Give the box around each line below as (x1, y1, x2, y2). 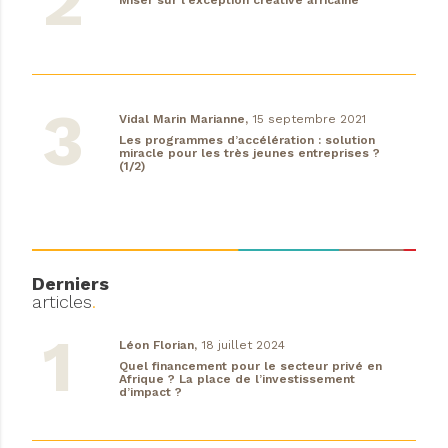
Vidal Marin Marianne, (118, 111, 248, 126)
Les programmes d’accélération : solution (118, 132, 375, 147)
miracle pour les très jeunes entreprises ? (118, 145, 380, 160)
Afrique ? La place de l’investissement (118, 371, 355, 386)
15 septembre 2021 (252, 111, 366, 126)
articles (32, 290, 92, 312)
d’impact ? (118, 384, 182, 399)
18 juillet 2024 (201, 337, 285, 352)
